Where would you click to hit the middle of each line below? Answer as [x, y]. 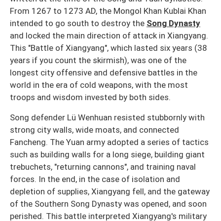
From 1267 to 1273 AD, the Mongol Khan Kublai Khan [108, 11]
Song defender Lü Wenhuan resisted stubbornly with [107, 118]
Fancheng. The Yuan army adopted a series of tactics [109, 142]
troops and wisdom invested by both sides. [90, 97]
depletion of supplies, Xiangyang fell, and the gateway [110, 192]
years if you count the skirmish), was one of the [98, 60]
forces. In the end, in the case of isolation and [95, 179]
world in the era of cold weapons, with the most [99, 85]
